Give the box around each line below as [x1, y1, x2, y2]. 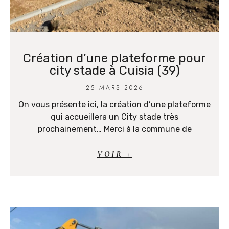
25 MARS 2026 [85, 83, 144, 93]
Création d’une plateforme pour [23, 51, 206, 66]
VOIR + [97, 149, 132, 160]
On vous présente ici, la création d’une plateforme [18, 100, 211, 110]
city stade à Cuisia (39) [49, 63, 180, 78]
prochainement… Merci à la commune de [37, 124, 192, 134]
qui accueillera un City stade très [51, 112, 178, 122]
